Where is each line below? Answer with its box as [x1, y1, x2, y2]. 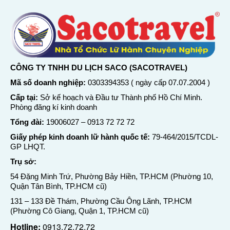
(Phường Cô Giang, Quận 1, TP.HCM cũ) [10, 206, 149, 216]
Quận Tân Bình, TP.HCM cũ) [10, 182, 107, 191]
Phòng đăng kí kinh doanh [10, 103, 97, 112]
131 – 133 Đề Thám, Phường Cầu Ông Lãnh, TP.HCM [10, 197, 192, 206]
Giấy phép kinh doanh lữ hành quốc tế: [10, 132, 150, 142]
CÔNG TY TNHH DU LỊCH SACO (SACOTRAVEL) [10, 63, 187, 72]
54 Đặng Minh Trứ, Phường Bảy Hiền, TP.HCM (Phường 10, [10, 172, 213, 181]
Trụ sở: [10, 157, 36, 166]
